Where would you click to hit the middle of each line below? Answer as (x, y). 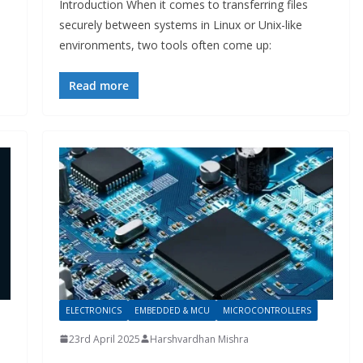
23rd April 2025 (104, 339)
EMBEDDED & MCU (172, 310)
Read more (98, 85)
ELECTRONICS (93, 310)
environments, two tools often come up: (165, 45)
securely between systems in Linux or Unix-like (180, 24)
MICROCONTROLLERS (267, 310)
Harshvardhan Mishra (199, 339)
